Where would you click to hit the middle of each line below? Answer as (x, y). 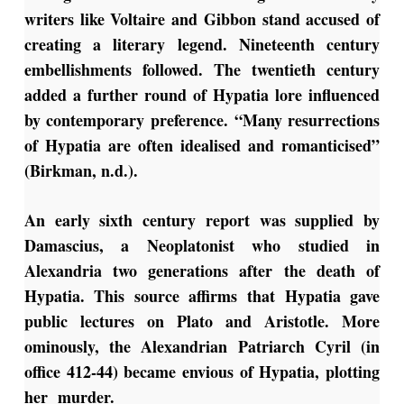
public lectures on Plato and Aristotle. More (202, 321)
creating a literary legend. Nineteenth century (202, 45)
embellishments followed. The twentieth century (202, 70)
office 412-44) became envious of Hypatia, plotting (202, 372)
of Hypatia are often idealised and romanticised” (202, 146)
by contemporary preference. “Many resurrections (202, 120)
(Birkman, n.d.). (83, 171)
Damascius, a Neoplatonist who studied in (202, 246)
